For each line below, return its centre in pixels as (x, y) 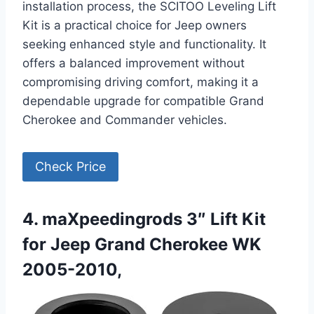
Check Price (70, 167)
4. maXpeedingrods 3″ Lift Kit (144, 219)
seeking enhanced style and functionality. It (144, 44)
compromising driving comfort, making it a (141, 82)
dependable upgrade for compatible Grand (143, 101)
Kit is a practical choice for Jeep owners (135, 25)
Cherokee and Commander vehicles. (125, 120)
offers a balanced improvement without (134, 63)
